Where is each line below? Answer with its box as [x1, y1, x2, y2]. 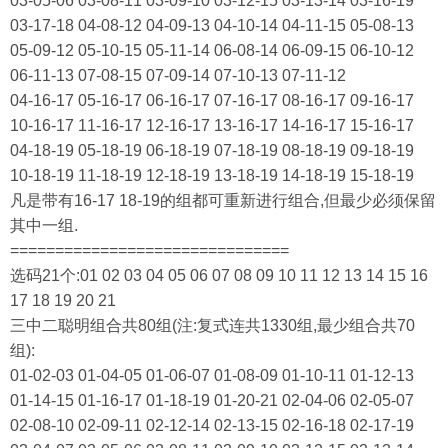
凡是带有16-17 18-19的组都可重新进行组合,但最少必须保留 [10, 192, 436, 209]
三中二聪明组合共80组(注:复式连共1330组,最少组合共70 [10, 317, 415, 334]
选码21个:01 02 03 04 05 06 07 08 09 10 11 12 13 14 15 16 [10, 267, 428, 284]
